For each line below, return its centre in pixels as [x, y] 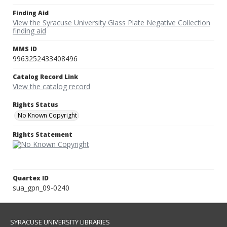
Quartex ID [31, 178]
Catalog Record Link [45, 77]
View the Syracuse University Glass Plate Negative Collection [111, 23]
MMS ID [25, 49]
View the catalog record [51, 87]
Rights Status [35, 105]
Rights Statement [43, 135]
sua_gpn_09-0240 [41, 188]
